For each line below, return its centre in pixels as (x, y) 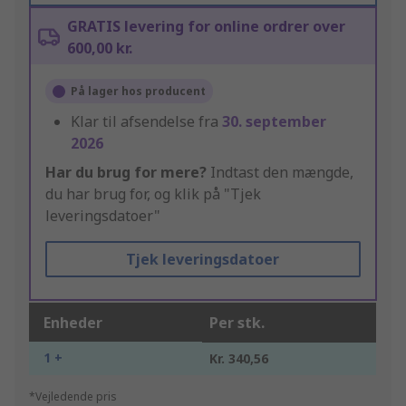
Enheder (73, 323)
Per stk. (237, 323)
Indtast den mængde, (280, 173)
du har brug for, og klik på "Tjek (153, 194)
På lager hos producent (138, 92)
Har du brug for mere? (126, 173)
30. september (274, 122)
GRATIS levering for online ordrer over (206, 27)
